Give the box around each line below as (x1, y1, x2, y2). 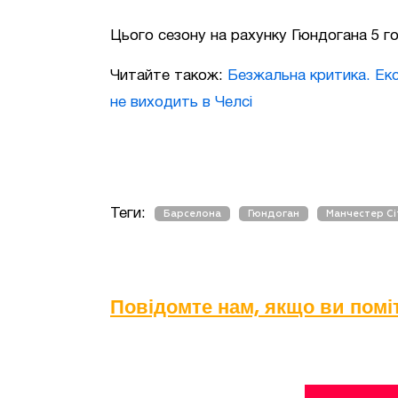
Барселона (163, 209, 221, 219)
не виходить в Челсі (110, 96, 252, 109)
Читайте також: (110, 69, 227, 83)
